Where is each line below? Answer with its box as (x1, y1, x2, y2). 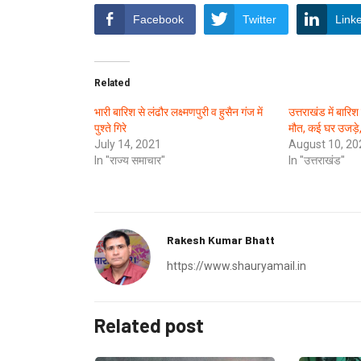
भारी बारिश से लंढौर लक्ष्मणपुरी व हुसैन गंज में (94, 105, 263, 118)
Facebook (133, 12, 184, 26)
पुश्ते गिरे (94, 121, 127, 135)
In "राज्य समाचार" (94, 153, 165, 167)
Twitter (243, 12, 276, 26)
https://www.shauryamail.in (167, 259, 306, 272)
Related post (94, 313, 204, 337)
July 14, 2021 (94, 137, 161, 151)
